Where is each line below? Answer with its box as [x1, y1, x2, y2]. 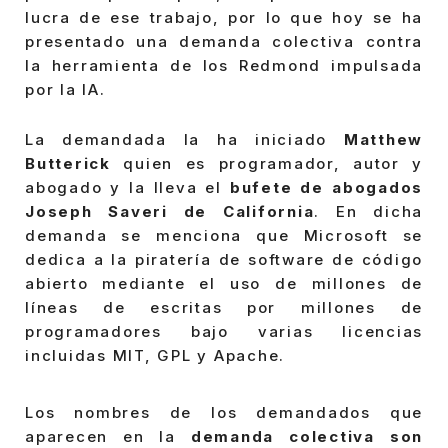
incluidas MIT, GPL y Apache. [25, 345, 285, 365]
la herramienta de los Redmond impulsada [25, 56, 423, 76]
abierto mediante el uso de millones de [25, 273, 423, 293]
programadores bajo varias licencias [25, 321, 423, 341]
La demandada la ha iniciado [25, 129, 344, 149]
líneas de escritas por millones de [25, 297, 423, 317]
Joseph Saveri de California [25, 201, 315, 221]
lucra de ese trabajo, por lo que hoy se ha [25, 8, 423, 28]
